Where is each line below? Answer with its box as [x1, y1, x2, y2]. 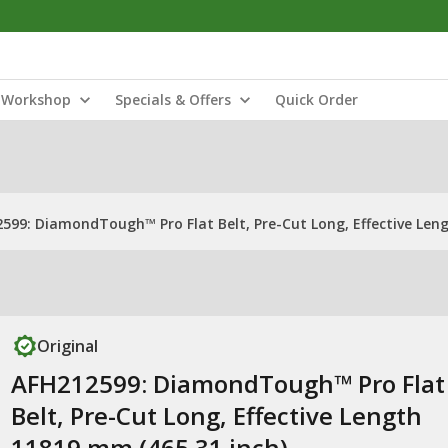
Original [36, 335, 98, 357]
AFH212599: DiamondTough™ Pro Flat [10, 367, 445, 400]
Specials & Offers [115, 90, 231, 109]
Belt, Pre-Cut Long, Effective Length [10, 399, 422, 432]
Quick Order [275, 90, 358, 109]
